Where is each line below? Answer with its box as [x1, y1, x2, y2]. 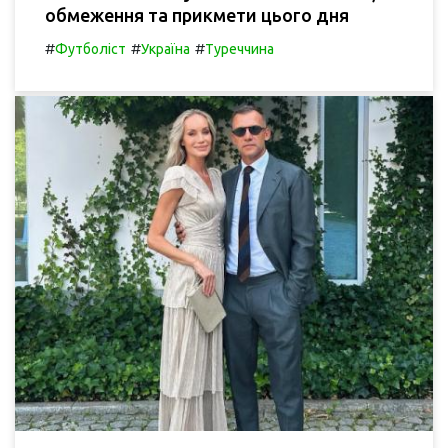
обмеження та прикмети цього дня [45, 5, 349, 26]
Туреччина [205, 41, 274, 58]
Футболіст [55, 41, 126, 58]
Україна [141, 41, 190, 58]
